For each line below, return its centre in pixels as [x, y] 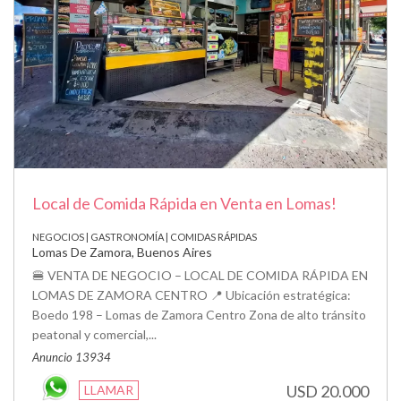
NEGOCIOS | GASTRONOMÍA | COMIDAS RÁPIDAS [145, 236]
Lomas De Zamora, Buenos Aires [122, 252]
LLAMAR [109, 389]
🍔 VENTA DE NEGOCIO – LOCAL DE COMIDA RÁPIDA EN [200, 275]
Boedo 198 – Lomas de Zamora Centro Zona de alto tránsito [199, 314]
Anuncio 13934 [72, 357]
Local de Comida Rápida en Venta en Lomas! [184, 203]
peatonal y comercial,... [94, 334]
